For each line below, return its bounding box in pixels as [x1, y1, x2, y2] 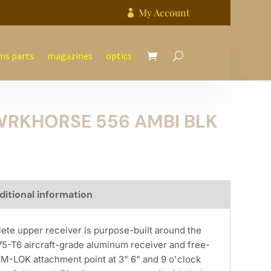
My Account [138, 6, 190, 19]
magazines [47, 50, 93, 62]
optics [105, 50, 132, 62]
